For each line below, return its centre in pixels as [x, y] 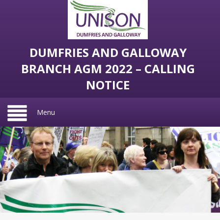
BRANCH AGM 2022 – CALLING [108, 69]
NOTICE [108, 85]
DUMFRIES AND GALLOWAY [108, 52]
